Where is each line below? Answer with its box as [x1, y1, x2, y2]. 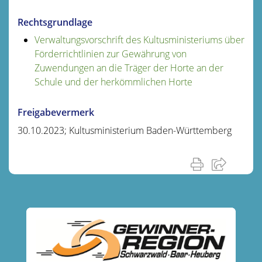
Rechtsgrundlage [18, 15, 92, 29]
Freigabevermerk [18, 105, 94, 119]
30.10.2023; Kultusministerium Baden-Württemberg [18, 123, 232, 137]
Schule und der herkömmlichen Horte [34, 75, 192, 88]
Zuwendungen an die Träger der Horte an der [34, 61, 223, 74]
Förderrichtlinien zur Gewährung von [34, 47, 187, 60]
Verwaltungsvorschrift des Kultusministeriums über [34, 33, 244, 46]
